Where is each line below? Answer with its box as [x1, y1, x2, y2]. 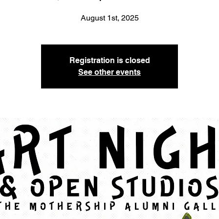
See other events [78, 67, 141, 77]
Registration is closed [69, 55, 150, 65]
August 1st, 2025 [80, 13, 139, 22]
